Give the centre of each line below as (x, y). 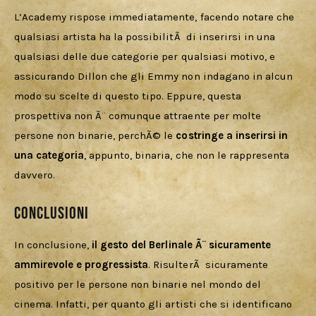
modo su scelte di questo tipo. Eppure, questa (129, 96)
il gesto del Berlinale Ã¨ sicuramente (183, 245)
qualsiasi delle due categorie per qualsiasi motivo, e (146, 56)
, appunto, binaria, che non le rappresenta (188, 155)
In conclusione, (53, 245)
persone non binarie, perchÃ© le (95, 135)
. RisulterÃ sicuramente (209, 265)
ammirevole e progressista (81, 265)
